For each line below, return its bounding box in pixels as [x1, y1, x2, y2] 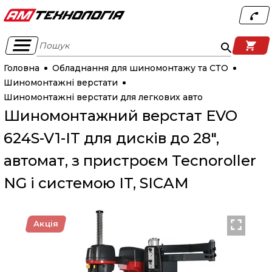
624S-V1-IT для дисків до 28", [3, 129, 219, 147]
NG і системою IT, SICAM [3, 174, 189, 192]
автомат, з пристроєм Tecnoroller [3, 152, 256, 169]
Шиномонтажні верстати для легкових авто [3, 92, 203, 103]
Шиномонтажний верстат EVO [3, 107, 237, 124]
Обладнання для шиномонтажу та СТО [52, 63, 228, 73]
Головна [3, 63, 39, 73]
